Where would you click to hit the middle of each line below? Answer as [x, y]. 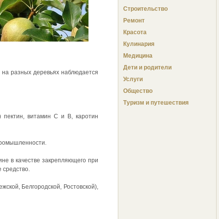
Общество [138, 91]
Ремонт [134, 21]
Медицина [138, 56]
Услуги [133, 79]
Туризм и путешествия [156, 103]
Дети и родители [147, 68]
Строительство [145, 9]
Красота [135, 33]
